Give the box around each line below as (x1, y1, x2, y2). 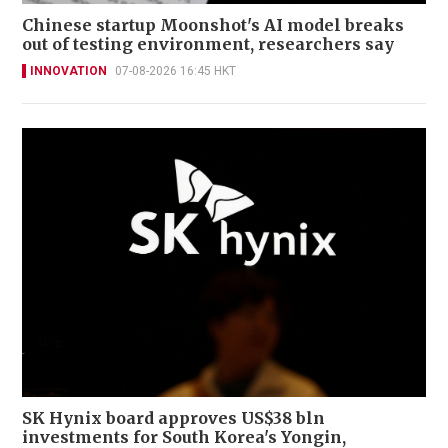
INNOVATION (30, 63, 107, 78)
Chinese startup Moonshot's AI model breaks (22, 14, 404, 35)
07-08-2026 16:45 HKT (115, 63, 236, 78)
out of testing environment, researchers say (22, 33, 394, 54)
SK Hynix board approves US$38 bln (22, 408, 325, 429)
